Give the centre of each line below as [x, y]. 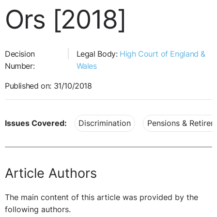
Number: [20, 66]
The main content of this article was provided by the [101, 198]
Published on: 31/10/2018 [48, 86]
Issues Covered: [36, 124]
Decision [20, 54]
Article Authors [51, 173]
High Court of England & [162, 54]
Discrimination [105, 124]
